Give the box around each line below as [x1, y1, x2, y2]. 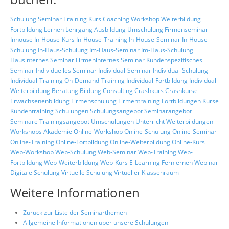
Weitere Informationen [10, 184, 140, 201]
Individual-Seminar [98, 65, 151, 75]
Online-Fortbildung [56, 137, 108, 146]
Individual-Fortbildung [126, 76, 188, 85]
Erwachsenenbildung [10, 96, 70, 105]
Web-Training [138, 147, 176, 156]
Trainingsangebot [39, 117, 89, 126]
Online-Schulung [124, 127, 171, 136]
